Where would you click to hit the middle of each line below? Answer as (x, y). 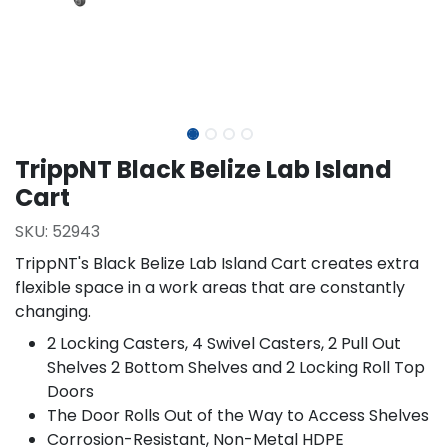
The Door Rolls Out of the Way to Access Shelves (238, 415)
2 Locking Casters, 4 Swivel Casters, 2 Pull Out (224, 343)
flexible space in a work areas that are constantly (210, 287)
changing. (53, 311)
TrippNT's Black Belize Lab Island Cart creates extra (217, 263)
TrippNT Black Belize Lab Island (203, 169)
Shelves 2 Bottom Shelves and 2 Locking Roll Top (236, 367)
